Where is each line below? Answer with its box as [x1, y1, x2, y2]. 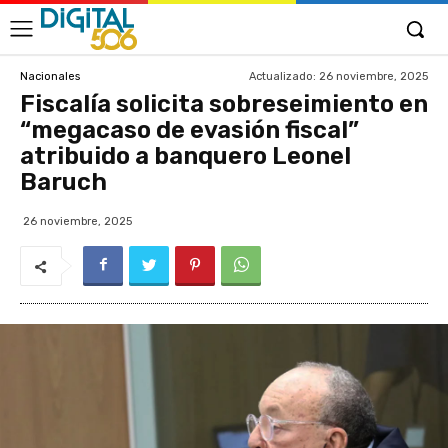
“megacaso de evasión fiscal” [20, 116, 359, 144]
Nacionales [20, 69, 80, 83]
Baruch [20, 168, 107, 196]
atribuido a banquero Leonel [20, 142, 351, 170]
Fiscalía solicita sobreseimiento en [20, 90, 428, 118]
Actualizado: [249, 69, 316, 83]
